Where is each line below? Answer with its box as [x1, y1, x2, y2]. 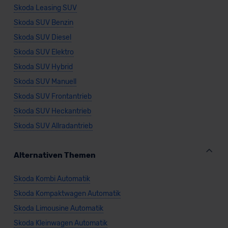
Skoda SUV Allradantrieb [13, 122, 93, 131]
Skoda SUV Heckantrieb [13, 107, 91, 116]
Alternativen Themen [13, 151, 96, 160]
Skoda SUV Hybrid [13, 63, 73, 72]
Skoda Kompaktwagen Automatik [13, 189, 121, 198]
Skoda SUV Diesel [13, 33, 71, 42]
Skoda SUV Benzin [13, 18, 73, 27]
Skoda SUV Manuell [13, 77, 76, 87]
